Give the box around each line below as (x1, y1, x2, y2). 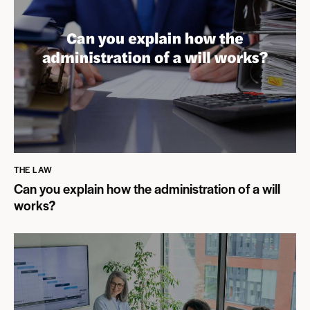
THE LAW (14, 163, 53, 176)
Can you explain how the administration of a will (14, 179, 280, 199)
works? (14, 196, 55, 215)
